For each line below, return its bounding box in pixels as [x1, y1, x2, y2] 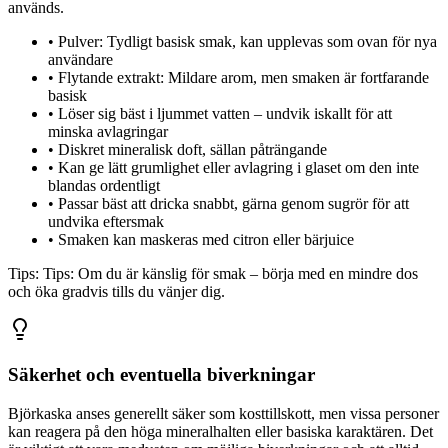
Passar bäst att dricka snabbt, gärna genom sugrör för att [58, 195, 409, 213]
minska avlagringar [48, 123, 168, 141]
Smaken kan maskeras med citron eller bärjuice [58, 231, 354, 249]
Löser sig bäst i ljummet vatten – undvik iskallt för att [58, 105, 392, 123]
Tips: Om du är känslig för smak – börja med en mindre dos [43, 265, 418, 283]
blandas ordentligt [48, 177, 160, 195]
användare [48, 51, 113, 69]
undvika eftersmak [48, 213, 164, 231]
